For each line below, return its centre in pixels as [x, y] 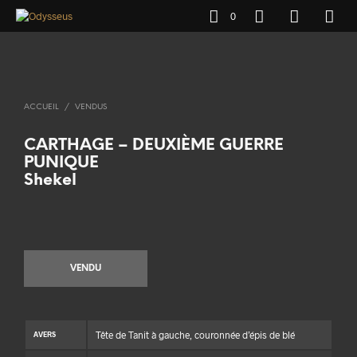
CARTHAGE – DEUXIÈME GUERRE [154, 146]
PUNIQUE [61, 163]
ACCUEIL [41, 108]
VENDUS [91, 108]
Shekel [50, 181]
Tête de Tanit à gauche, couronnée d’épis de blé [195, 335]
